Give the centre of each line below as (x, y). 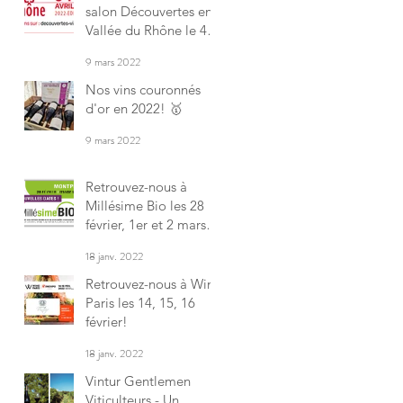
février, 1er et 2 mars (146, 224)
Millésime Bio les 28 (145, 205)
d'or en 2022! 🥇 (134, 108)
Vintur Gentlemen (138, 381)
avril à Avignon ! (134, 49)
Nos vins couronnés (143, 89)
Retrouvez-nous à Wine (153, 283)
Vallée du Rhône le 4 (146, 30)
